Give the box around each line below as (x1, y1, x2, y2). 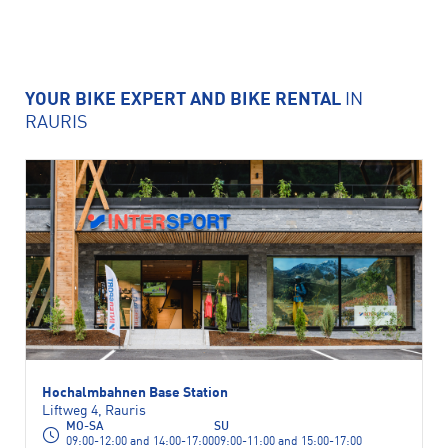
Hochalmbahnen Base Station (42, 386, 228, 400)
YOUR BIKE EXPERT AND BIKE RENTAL (25, 91, 345, 109)
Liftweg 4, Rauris (42, 404, 146, 418)
